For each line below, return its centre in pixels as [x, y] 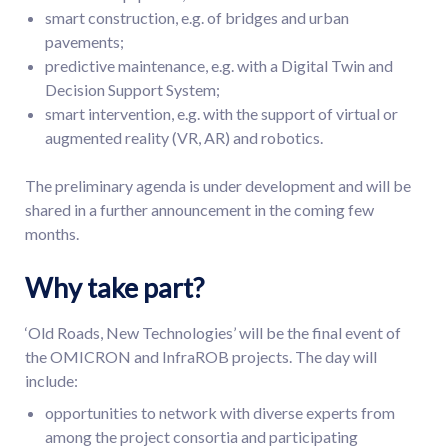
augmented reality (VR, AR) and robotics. [184, 137]
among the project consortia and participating [201, 436]
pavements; [84, 41]
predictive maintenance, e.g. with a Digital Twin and [219, 65]
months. [52, 233]
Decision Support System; [132, 89]
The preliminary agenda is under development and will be [218, 185]
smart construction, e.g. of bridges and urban [197, 17]
